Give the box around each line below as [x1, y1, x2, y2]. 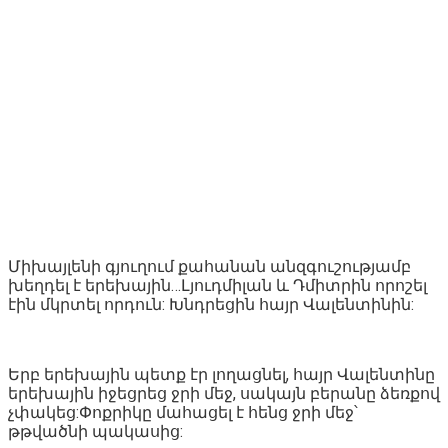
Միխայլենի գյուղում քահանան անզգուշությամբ [8, 256, 411, 276]
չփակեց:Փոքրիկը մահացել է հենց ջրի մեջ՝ [8, 402, 358, 422]
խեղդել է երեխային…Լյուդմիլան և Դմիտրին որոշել [8, 275, 427, 295]
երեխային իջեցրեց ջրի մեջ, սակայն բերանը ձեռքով [8, 383, 440, 403]
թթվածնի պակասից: [8, 421, 183, 441]
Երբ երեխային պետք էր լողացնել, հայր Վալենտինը [8, 364, 435, 384]
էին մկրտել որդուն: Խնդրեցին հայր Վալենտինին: [8, 294, 414, 314]
